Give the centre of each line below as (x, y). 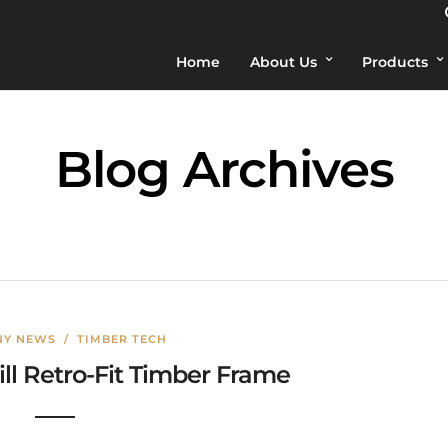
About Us (283, 62)
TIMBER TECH (121, 339)
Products (395, 62)
